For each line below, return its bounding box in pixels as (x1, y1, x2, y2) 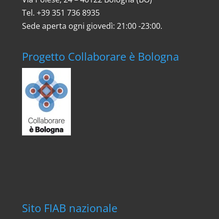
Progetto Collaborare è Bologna (22, 49, 179, 64)
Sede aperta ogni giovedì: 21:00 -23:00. (22, 20, 162, 31)
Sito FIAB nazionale (22, 200, 117, 216)
